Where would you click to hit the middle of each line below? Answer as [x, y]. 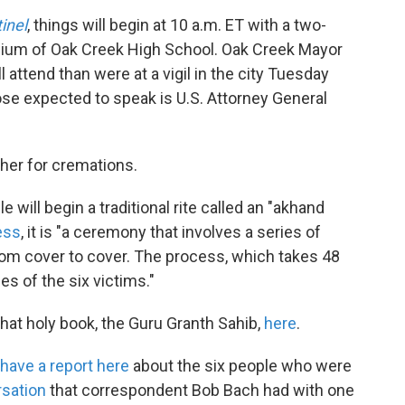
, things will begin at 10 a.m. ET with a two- [177, 24]
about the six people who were [240, 365]
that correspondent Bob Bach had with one [200, 390]
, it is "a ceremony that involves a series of [171, 231]
